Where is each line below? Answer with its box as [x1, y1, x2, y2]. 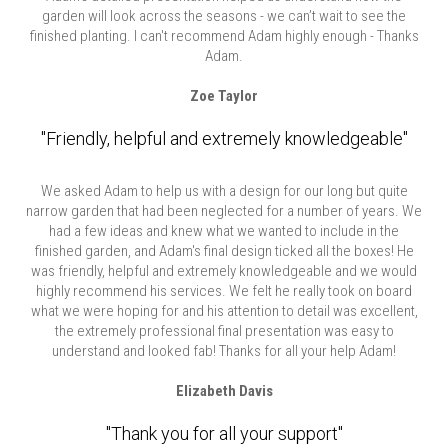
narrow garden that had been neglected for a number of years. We [26, 202, 422, 220]
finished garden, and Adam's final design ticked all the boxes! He [34, 242, 414, 260]
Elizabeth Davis [175, 382, 273, 400]
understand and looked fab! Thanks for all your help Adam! [52, 342, 396, 360]
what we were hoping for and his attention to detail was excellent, [30, 302, 418, 320]
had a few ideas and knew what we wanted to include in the [49, 222, 399, 240]
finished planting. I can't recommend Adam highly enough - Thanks [29, 27, 419, 45]
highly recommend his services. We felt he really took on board [36, 282, 412, 300]
